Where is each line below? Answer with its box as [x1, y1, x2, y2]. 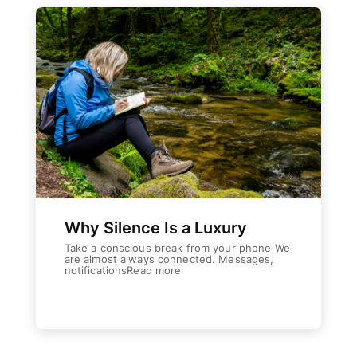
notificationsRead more [64, 264, 182, 277]
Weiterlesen [88, 292, 149, 305]
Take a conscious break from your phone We [64, 241, 290, 254]
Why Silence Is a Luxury [64, 218, 247, 237]
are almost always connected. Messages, [64, 253, 274, 265]
